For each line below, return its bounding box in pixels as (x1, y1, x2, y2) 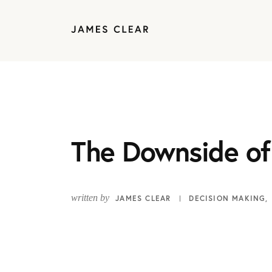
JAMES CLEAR (115, 194, 171, 203)
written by (71, 192, 109, 203)
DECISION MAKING (189, 194, 266, 203)
